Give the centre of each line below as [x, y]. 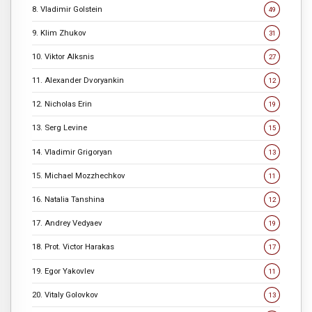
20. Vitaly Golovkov [65, 294]
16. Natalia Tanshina [68, 200]
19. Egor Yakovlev [63, 271]
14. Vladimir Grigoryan [72, 151]
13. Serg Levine [60, 128]
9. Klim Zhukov [59, 32]
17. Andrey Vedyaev [67, 223]
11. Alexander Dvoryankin [78, 80]
